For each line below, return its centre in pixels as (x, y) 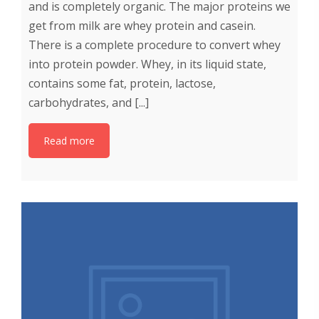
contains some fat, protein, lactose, (122, 83)
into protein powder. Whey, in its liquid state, (147, 64)
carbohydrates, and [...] (89, 102)
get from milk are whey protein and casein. (142, 25)
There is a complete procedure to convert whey (155, 45)
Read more (69, 140)
